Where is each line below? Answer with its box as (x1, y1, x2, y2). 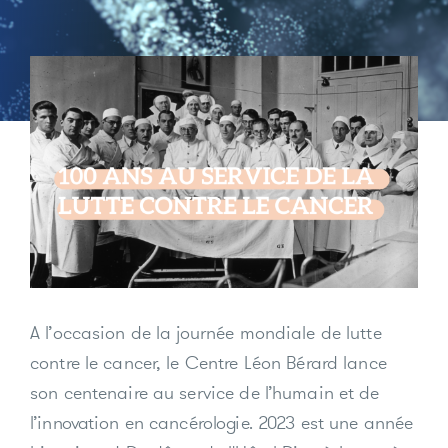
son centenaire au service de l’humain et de (30, 381, 380, 405)
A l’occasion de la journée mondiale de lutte (30, 321, 382, 345)
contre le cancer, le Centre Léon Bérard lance (30, 351, 387, 375)
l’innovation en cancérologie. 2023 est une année (30, 411, 414, 435)
